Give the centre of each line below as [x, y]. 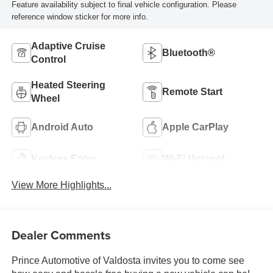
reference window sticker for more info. [80, 16]
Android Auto [62, 127]
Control [48, 60]
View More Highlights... [61, 185]
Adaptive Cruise [68, 46]
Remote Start [192, 92]
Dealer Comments [61, 235]
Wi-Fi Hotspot [193, 159]
